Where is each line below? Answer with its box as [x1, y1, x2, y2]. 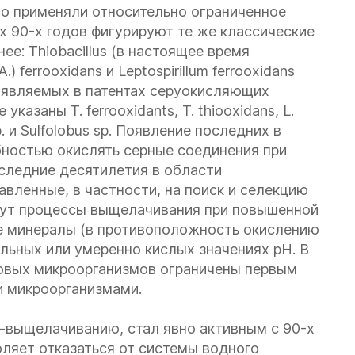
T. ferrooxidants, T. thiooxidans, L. [71, 102, 294, 119]
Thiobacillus [29, 43, 107, 59]
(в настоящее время [107, 43, 250, 59]
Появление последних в [112, 122, 281, 139]
